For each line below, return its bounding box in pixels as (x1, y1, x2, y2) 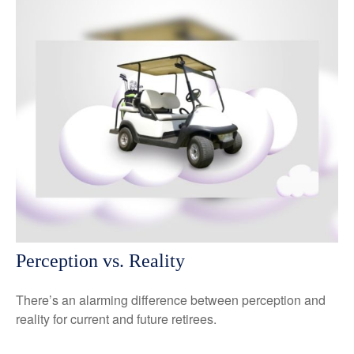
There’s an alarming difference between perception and (16, 291, 326, 310)
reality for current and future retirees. (16, 310, 217, 329)
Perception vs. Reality (16, 250, 185, 272)
